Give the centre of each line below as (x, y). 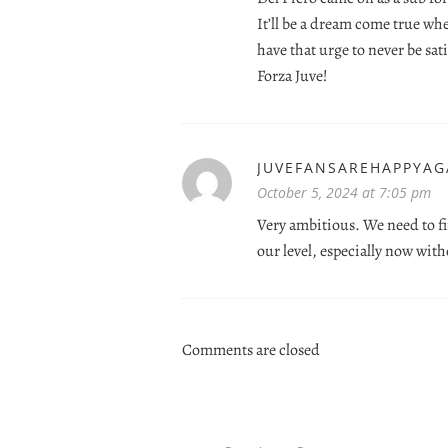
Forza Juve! (292, 75)
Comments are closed (251, 349)
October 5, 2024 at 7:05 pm (344, 192)
